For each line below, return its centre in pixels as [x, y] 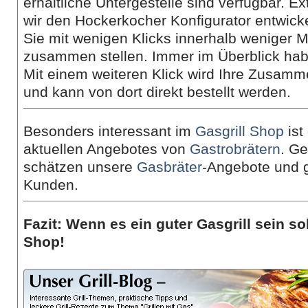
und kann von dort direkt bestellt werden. [157, 92]
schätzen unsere [80, 167]
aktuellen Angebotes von [107, 149]
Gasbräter [169, 167]
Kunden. [51, 185]
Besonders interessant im [109, 131]
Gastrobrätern [235, 149]
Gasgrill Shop [240, 131]
